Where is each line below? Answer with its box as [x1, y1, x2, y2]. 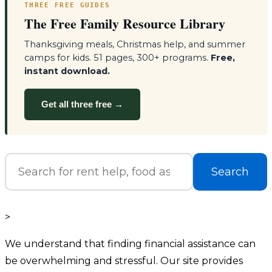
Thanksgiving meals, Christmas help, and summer [24, 39, 245, 50]
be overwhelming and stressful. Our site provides [5, 255, 243, 267]
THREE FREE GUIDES [24, 1, 110, 10]
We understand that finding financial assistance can [5, 238, 256, 250]
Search [211, 165, 249, 179]
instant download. [24, 66, 110, 77]
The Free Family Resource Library [24, 13, 225, 34]
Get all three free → [41, 99, 123, 110]
